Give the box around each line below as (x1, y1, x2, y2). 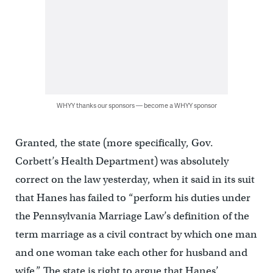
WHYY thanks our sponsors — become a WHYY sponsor (56, 100, 217, 110)
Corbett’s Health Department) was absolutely (15, 154, 229, 168)
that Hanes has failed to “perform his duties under (15, 191, 250, 204)
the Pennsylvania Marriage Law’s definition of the (15, 209, 249, 222)
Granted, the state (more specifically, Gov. (15, 136, 213, 149)
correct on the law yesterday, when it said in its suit (15, 172, 255, 186)
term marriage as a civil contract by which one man (15, 227, 257, 241)
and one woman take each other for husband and (15, 246, 247, 259)
